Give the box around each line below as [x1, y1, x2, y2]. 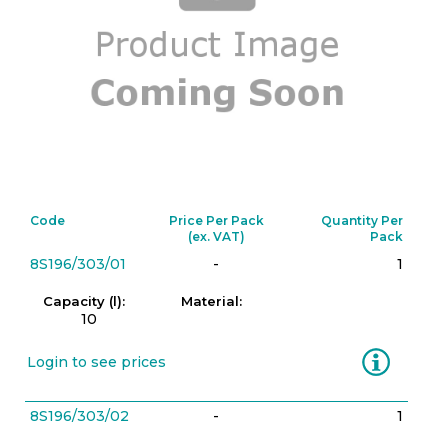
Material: [180, 293, 242, 309]
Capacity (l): [42, 293, 125, 309]
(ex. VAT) [187, 229, 245, 244]
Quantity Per [320, 213, 403, 228]
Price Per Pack [168, 213, 264, 228]
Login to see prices [27, 353, 166, 371]
